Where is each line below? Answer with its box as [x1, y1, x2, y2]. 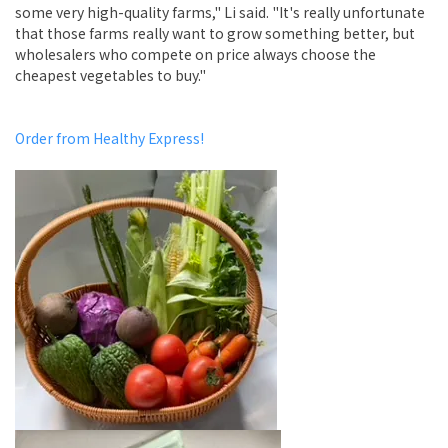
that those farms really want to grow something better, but [15, 23, 415, 44]
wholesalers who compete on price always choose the [15, 44, 376, 65]
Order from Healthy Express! [15, 128, 204, 149]
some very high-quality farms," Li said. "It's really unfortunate [15, 2, 425, 23]
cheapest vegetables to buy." [15, 65, 206, 86]
